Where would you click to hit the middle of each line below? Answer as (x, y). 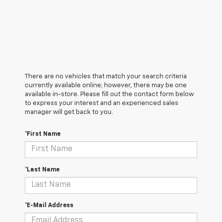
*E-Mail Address (49, 205)
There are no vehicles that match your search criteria (106, 76)
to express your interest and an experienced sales (102, 103)
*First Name (43, 134)
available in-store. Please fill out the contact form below (109, 94)
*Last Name (42, 170)
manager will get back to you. (69, 112)
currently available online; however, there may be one (106, 85)
